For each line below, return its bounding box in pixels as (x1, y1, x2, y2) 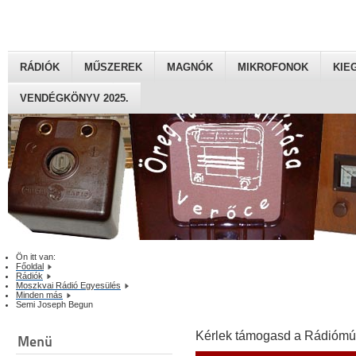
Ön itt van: (16, 252, 60, 262)
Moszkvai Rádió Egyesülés (16, 281, 121, 291)
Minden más (16, 290, 63, 300)
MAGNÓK (167, 61, 213, 73)
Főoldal (16, 261, 44, 272)
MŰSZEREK (84, 61, 142, 73)
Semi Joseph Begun (16, 300, 93, 310)
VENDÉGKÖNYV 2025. (20, 92, 129, 104)
